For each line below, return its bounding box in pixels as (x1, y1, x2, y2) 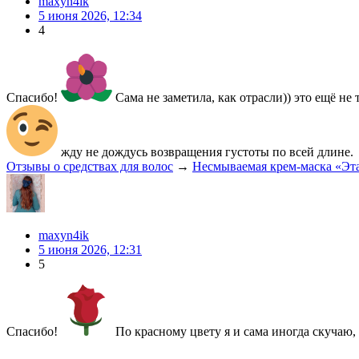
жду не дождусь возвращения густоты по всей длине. (58, 144, 353, 159)
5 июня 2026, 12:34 (38, 8, 142, 22)
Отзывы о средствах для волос (6, 159, 173, 173)
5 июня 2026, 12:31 (38, 242, 142, 256)
